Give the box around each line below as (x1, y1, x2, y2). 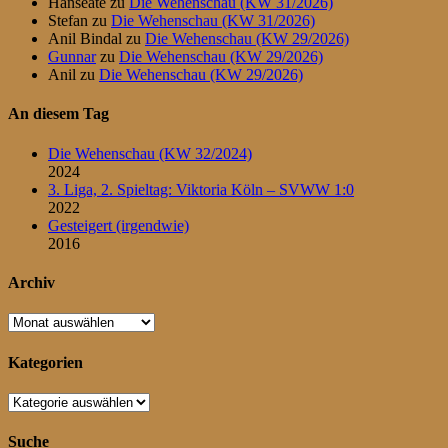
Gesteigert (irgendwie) (48, 216, 189, 234)
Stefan (48, 12, 88, 30)
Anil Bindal (48, 30, 122, 48)
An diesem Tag (8, 105, 109, 123)
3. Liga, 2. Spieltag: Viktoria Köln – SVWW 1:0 (48, 180, 354, 198)
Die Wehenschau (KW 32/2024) (48, 144, 252, 162)
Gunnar (48, 48, 96, 66)
